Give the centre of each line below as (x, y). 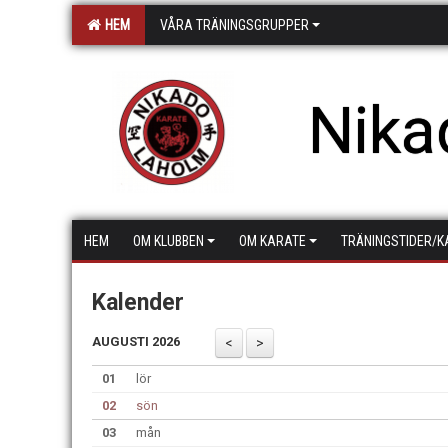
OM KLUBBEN (168, 241)
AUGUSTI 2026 (136, 341)
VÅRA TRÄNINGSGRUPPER (234, 25)
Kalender (138, 302)
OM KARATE (272, 241)
